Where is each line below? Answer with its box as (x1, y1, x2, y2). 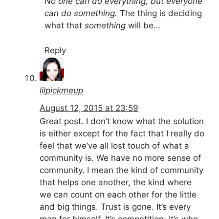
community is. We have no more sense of (40, 153, 201, 163)
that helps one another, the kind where (40, 177, 192, 188)
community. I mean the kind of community (40, 165, 203, 175)
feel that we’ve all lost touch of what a (40, 141, 189, 151)
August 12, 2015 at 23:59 (40, 103, 138, 113)
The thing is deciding (117, 8, 202, 19)
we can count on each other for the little (40, 190, 197, 200)
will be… (126, 21, 160, 31)
